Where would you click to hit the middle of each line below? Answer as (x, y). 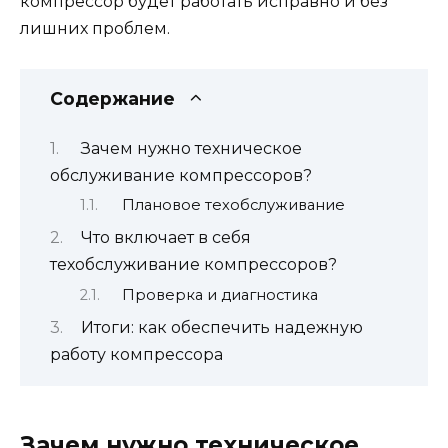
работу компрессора (136, 355)
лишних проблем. (95, 28)
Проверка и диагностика (219, 294)
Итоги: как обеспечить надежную (221, 328)
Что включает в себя (165, 238)
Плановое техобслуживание (233, 204)
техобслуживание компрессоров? (193, 265)
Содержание (112, 99)
